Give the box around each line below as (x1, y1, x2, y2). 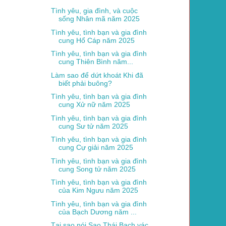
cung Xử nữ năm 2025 (58, 100, 130, 109)
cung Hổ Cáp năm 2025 (58, 36, 135, 44)
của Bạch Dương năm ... (58, 207, 137, 216)
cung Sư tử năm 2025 (58, 122, 128, 130)
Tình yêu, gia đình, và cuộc (50, 7, 138, 15)
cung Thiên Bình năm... (58, 58, 133, 66)
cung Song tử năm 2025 (58, 164, 136, 173)
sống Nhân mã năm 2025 (58, 15, 140, 23)
